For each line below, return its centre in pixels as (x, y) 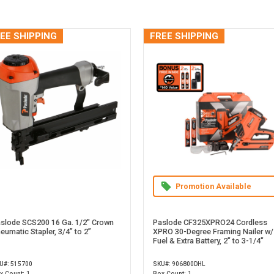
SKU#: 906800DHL (179, 264)
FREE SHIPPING (184, 36)
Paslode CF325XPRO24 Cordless (210, 223)
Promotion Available (214, 187)
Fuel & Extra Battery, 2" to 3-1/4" (209, 241)
